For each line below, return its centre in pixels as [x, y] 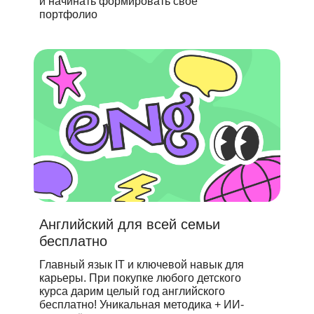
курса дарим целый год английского [132, 291]
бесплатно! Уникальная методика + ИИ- [142, 305]
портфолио [68, 14]
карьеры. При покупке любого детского [140, 278]
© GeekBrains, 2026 [45, 31]
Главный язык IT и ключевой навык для [142, 265]
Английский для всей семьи [130, 224]
